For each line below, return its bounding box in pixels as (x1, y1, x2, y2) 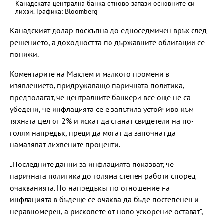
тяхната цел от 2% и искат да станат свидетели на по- (10, 115, 194, 126)
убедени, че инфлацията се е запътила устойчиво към (10, 104, 193, 114)
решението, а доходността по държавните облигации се (10, 37, 205, 47)
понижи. (10, 49, 39, 59)
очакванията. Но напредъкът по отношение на (10, 182, 170, 192)
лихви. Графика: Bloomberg (15, 6, 98, 16)
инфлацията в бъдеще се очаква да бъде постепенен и (10, 194, 199, 204)
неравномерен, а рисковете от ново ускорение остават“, (10, 206, 203, 216)
